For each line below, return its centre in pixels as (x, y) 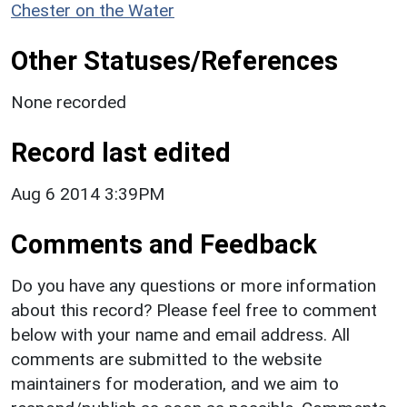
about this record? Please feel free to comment (194, 310)
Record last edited (121, 152)
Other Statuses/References (174, 60)
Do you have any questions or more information (194, 285)
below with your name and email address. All (180, 334)
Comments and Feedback (164, 244)
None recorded (69, 102)
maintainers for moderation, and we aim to (175, 383)
